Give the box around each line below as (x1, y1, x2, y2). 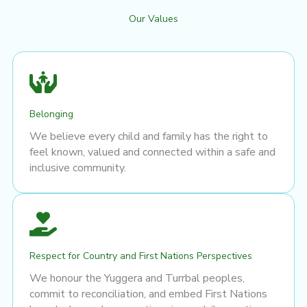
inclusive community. (29, 160, 126, 175)
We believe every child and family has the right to (29, 128, 268, 144)
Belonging (29, 107, 73, 121)
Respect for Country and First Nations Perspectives (29, 249, 252, 262)
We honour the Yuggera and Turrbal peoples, (29, 270, 245, 286)
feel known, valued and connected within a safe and (29, 144, 275, 160)
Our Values (129, 12, 178, 25)
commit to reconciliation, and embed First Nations (29, 286, 267, 302)
